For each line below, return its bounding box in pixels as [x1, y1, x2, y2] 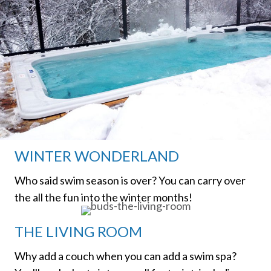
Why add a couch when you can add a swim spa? [15, 249, 237, 263]
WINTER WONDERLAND [15, 147, 179, 165]
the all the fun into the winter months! [15, 191, 192, 204]
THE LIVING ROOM [15, 223, 142, 241]
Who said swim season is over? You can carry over [15, 174, 246, 188]
